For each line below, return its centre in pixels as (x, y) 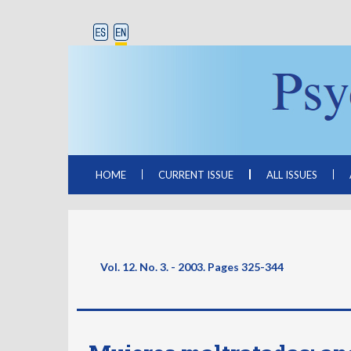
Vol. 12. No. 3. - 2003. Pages (170, 267)
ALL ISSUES (292, 175)
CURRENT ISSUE (196, 175)
